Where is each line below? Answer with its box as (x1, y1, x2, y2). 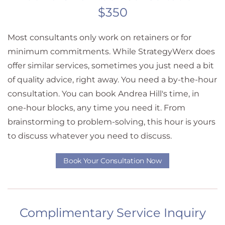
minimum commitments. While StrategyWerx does (8, 47, 215, 56)
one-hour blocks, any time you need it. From (8, 103, 185, 113)
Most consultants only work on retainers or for (8, 33, 191, 42)
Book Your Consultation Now (63, 156, 162, 165)
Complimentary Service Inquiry (19, 205, 206, 220)
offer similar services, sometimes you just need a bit (8, 61, 214, 70)
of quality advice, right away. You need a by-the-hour (8, 75, 217, 84)
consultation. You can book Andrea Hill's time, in (8, 89, 199, 98)
